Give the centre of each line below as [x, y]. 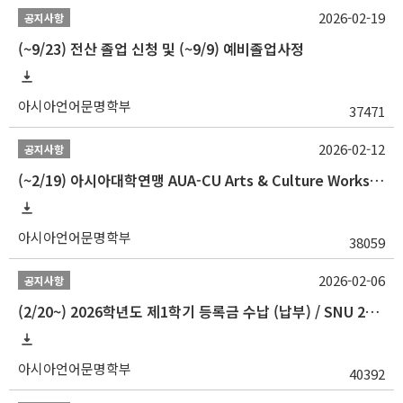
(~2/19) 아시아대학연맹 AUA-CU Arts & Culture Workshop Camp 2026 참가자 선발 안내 [377, 180]
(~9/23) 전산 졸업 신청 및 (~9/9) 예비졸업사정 [161, 49]
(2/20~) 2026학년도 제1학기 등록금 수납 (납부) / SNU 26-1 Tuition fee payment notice [372, 311]
